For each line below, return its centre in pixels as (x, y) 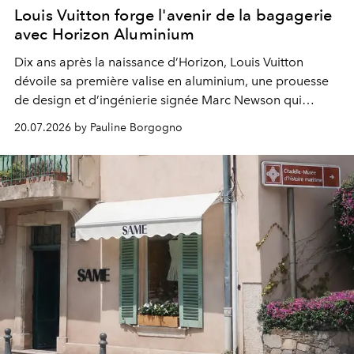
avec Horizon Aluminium (105, 34)
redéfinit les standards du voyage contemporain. (154, 119)
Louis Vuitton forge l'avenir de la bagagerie (173, 15)
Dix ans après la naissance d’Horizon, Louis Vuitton (159, 62)
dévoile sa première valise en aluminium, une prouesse (171, 81)
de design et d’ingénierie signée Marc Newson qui (158, 100)
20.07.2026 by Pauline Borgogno (98, 127)
